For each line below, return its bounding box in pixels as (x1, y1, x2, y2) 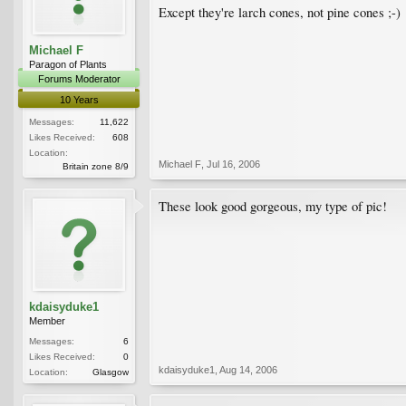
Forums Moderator (37, 72, 121, 84)
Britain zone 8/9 (63, 160, 129, 171)
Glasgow (92, 366, 129, 377)
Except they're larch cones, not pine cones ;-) (159, 4, 401, 22)
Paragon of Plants (29, 58, 107, 70)
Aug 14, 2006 (219, 363, 277, 375)
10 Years (59, 93, 99, 105)
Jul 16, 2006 (207, 158, 260, 169)
